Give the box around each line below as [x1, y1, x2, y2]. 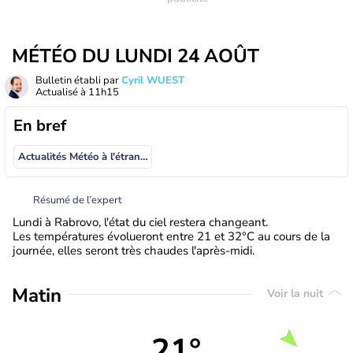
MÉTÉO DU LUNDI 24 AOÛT [12, 43, 259, 69]
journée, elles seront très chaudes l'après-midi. [13, 242, 255, 258]
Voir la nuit [267, 286, 326, 302]
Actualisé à [35, 85, 88, 99]
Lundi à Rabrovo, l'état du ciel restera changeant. [13, 214, 268, 230]
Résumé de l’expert [33, 192, 122, 207]
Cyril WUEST [121, 73, 184, 87]
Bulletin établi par [35, 73, 121, 87]
